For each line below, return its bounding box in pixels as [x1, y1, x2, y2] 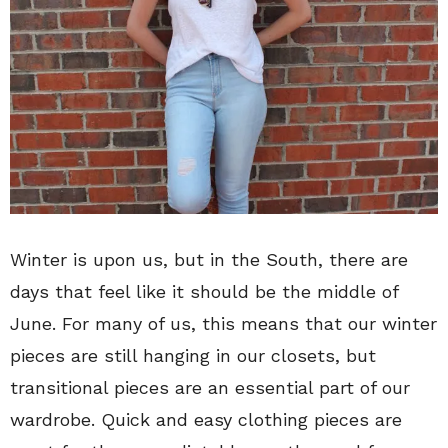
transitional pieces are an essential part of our [10, 376, 410, 398]
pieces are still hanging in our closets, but [10, 344, 376, 366]
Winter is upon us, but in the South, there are [10, 248, 408, 270]
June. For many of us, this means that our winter [10, 312, 437, 334]
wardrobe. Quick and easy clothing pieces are [10, 408, 402, 430]
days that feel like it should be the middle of [10, 280, 398, 302]
